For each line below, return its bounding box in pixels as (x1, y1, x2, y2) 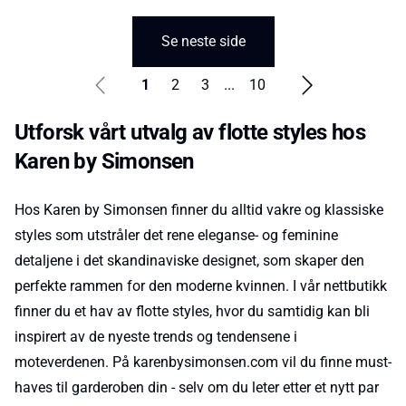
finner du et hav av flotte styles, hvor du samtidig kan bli (14, 303, 370, 320)
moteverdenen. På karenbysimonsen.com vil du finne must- (14, 353, 391, 371)
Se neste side (160, 33, 246, 50)
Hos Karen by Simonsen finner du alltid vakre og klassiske (14, 201, 383, 218)
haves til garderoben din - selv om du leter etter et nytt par (14, 379, 379, 396)
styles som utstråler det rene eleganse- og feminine (14, 227, 338, 244)
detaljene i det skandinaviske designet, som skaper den (14, 252, 364, 269)
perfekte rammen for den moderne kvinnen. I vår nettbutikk (14, 277, 387, 295)
